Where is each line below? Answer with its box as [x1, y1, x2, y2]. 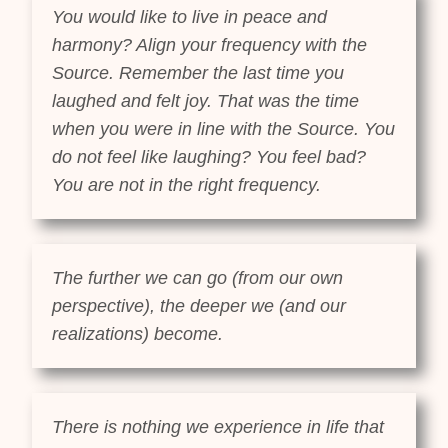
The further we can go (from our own [52, 267, 344, 288]
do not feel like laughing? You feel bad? [52, 146, 367, 167]
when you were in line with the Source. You [52, 118, 396, 139]
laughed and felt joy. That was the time [52, 90, 360, 111]
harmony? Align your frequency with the [52, 34, 368, 55]
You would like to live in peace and [52, 6, 328, 27]
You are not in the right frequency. [52, 174, 322, 195]
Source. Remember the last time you [52, 62, 345, 83]
